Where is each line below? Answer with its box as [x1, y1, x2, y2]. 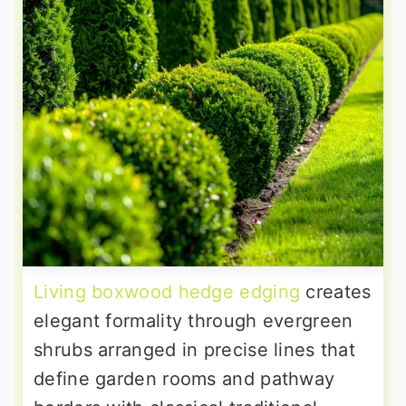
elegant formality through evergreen [34, 309, 353, 332]
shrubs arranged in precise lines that [34, 338, 356, 361]
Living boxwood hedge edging [34, 280, 301, 303]
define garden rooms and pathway [34, 367, 335, 390]
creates [300, 280, 372, 303]
